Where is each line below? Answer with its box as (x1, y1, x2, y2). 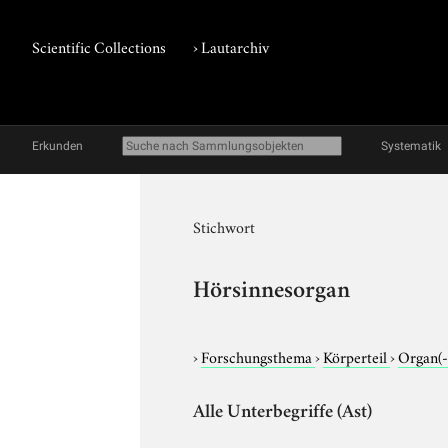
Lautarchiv (201, 35, 270, 57)
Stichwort (193, 215, 256, 237)
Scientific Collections (32, 35, 166, 57)
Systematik (381, 139, 441, 153)
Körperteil (323, 344, 391, 367)
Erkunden (32, 139, 83, 153)
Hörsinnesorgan (193, 280, 351, 304)
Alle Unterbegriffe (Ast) (193, 403, 373, 423)
